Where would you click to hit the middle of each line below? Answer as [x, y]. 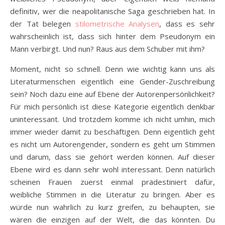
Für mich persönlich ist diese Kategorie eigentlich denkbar [113, 106]
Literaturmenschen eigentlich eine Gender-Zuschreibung [113, 81]
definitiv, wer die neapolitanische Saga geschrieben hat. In [113, 11]
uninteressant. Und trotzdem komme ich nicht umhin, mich [113, 119]
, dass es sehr [187, 23]
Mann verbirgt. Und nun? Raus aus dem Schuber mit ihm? [107, 48]
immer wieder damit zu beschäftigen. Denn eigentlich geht [113, 131]
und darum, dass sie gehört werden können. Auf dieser [113, 156]
